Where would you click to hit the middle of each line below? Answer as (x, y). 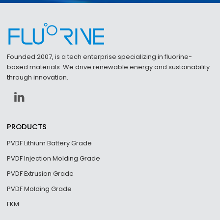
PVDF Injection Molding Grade (54, 158)
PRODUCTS (27, 127)
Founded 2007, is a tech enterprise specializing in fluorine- (100, 56)
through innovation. (38, 77)
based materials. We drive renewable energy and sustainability (109, 67)
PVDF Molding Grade (40, 189)
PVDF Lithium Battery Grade (50, 143)
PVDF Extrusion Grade (41, 173)
